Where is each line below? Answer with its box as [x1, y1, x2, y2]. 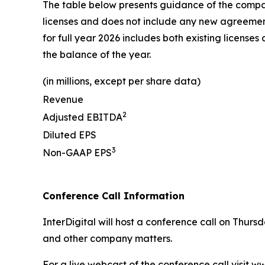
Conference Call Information [43, 190, 185, 202]
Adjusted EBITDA [43, 111, 122, 124]
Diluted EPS [43, 129, 96, 141]
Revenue [43, 93, 83, 106]
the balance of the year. [43, 49, 151, 61]
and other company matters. [43, 232, 172, 245]
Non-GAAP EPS [43, 147, 112, 159]
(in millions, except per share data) [43, 75, 201, 88]
